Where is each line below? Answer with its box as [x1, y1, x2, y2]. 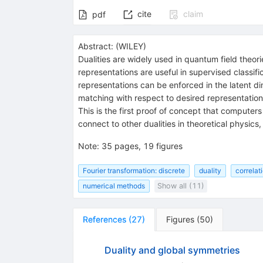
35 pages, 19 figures [101, 140, 183, 151]
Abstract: [77, 41, 113, 51]
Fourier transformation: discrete [82, 166, 185, 175]
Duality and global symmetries [104, 244, 240, 257]
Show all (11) [157, 181, 204, 191]
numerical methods [82, 181, 145, 191]
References [82, 214, 126, 225]
